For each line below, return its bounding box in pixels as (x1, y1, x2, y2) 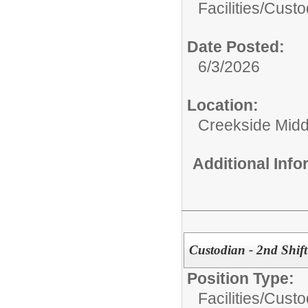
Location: (187, 96, 258, 114)
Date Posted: (187, 37, 285, 56)
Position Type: (187, 269, 294, 287)
